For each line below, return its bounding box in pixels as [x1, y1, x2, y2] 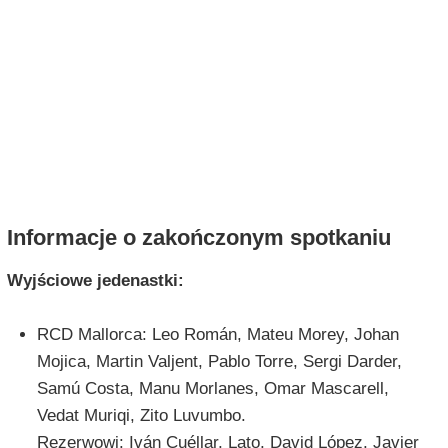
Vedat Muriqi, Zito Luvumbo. [36, 406, 246, 426]
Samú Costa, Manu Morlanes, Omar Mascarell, [36, 379, 389, 399]
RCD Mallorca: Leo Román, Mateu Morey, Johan [36, 325, 399, 345]
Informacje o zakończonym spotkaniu [6, 225, 391, 251]
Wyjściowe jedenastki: [6, 271, 184, 291]
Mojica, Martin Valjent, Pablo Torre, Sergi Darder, [36, 352, 402, 372]
